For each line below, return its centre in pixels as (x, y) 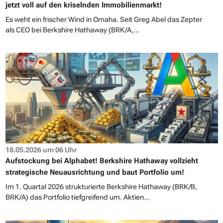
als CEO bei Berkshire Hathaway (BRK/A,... (72, 30)
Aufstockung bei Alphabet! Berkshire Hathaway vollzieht (102, 161)
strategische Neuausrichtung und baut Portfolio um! (95, 172)
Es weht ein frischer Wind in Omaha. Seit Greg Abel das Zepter (104, 20)
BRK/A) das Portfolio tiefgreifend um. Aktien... (77, 197)
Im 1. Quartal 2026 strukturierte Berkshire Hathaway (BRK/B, (101, 187)
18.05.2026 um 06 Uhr (41, 150)
